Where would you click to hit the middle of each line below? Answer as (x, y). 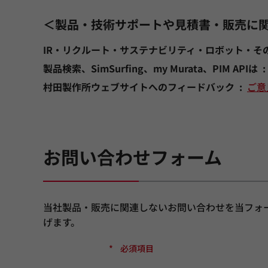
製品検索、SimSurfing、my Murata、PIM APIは (150, 68)
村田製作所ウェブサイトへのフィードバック (139, 86)
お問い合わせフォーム (133, 156)
